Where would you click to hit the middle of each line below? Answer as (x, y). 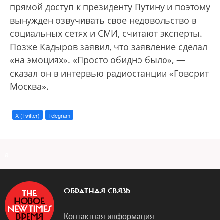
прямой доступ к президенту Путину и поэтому (110, 7)
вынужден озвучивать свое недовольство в (103, 20)
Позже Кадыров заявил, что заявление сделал (109, 47)
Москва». (29, 86)
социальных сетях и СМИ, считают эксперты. (106, 33)
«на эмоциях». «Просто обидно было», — (97, 60)
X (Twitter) (27, 115)
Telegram (59, 115)
